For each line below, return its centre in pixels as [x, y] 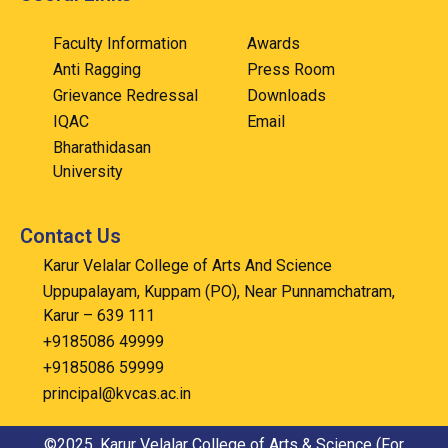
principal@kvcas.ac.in [116, 393]
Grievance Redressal [125, 95]
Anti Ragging [96, 69]
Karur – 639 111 [98, 315]
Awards [273, 43]
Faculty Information [119, 43]
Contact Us [70, 236]
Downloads [286, 95]
